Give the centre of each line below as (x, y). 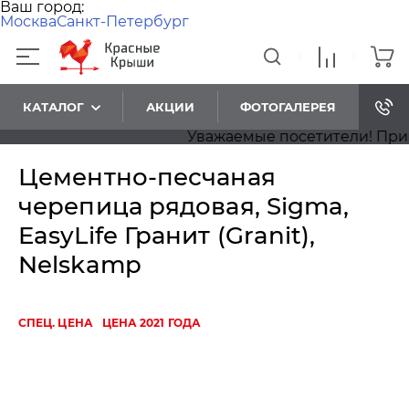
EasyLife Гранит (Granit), (167, 236)
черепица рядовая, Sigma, (184, 206)
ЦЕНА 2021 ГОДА (151, 323)
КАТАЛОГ (53, 107)
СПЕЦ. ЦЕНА (56, 323)
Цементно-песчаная (147, 177)
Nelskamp (80, 265)
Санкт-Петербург (123, 21)
